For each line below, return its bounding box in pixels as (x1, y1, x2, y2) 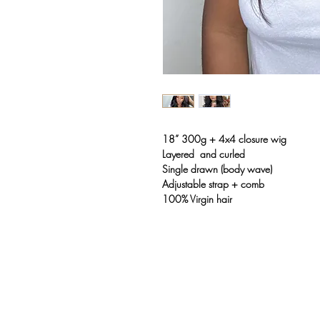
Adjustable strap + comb (162, 177, 264, 191)
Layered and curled (162, 147, 245, 161)
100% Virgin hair (162, 192, 232, 206)
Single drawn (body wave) (162, 162, 272, 176)
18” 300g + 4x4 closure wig (162, 132, 286, 146)
